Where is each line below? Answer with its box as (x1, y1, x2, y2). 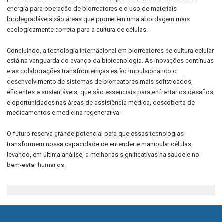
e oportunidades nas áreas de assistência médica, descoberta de (7, 99, 195, 106)
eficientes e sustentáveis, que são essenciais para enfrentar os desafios (7, 88, 214, 96)
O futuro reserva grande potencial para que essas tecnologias (7, 130, 184, 137)
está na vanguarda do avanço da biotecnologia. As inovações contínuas (7, 57, 214, 64)
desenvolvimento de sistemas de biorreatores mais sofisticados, (7, 78, 193, 85)
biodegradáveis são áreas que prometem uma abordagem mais (7, 15, 190, 23)
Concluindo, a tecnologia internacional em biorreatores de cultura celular (7, 47, 214, 54)
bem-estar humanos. (7, 161, 66, 168)
